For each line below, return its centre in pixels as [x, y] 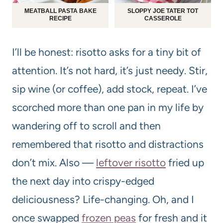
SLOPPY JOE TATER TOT [163, 11]
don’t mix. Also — [54, 163]
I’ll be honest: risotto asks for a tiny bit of [107, 52]
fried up [185, 163]
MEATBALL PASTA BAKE [60, 11]
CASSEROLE [163, 19]
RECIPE [60, 19]
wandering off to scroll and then [86, 126]
